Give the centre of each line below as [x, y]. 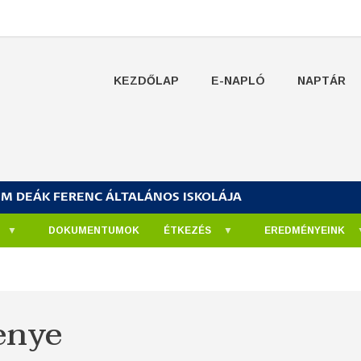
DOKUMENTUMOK [94, 230]
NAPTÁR [322, 81]
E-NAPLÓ [238, 81]
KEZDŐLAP [146, 81]
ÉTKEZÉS [187, 230]
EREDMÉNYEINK [305, 230]
